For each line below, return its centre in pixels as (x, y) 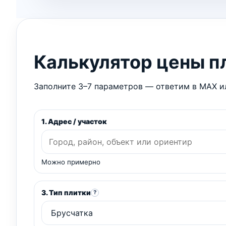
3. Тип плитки (66, 193)
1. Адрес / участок (74, 122)
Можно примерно (71, 162)
